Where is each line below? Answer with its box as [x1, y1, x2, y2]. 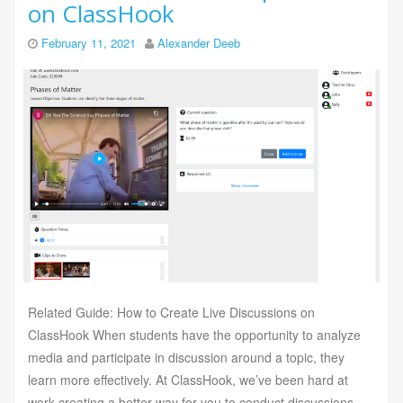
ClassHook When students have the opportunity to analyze [28, 326, 361, 345]
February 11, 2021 [41, 33, 136, 51]
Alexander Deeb [157, 33, 240, 51]
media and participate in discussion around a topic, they [28, 348, 345, 367]
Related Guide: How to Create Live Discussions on [28, 303, 315, 322]
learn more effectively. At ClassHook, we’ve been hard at [28, 371, 348, 390]
